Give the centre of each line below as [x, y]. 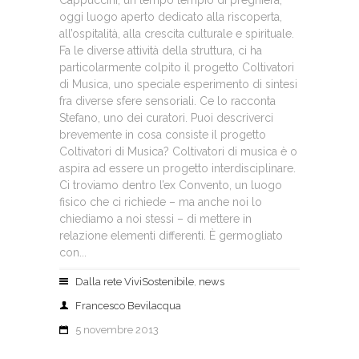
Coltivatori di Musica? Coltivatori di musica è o [178, 151]
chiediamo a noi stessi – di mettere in [155, 219]
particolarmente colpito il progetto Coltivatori [177, 67]
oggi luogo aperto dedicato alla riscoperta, [171, 17]
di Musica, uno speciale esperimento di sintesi [178, 84]
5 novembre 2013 [117, 330]
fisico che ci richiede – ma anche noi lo [161, 202]
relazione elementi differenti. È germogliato [171, 236]
